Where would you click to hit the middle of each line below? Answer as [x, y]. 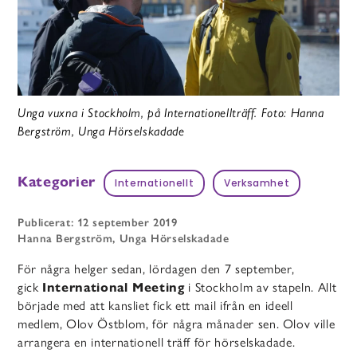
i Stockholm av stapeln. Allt [261, 288]
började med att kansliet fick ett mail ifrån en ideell [155, 306]
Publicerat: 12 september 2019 [98, 223]
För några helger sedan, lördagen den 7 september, [156, 269]
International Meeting [114, 288]
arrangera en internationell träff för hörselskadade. [157, 343]
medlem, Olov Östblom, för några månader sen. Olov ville [177, 324]
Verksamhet [257, 184]
